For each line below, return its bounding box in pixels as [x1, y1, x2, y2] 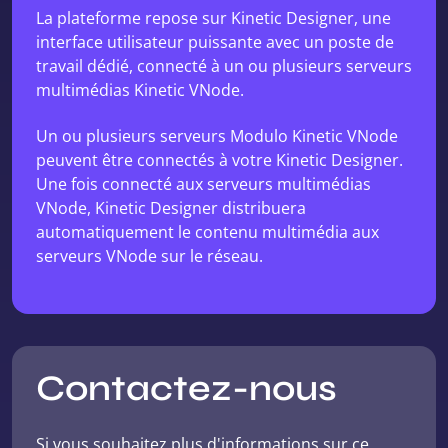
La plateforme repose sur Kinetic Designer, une [36, 7, 391, 29]
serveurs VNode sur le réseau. [36, 245, 263, 267]
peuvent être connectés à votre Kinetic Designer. [36, 149, 403, 171]
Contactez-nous [36, 367, 337, 410]
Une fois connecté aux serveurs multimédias [36, 173, 371, 195]
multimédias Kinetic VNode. [36, 79, 244, 101]
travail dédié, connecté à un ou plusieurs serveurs [36, 55, 412, 77]
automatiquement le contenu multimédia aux [36, 221, 379, 243]
